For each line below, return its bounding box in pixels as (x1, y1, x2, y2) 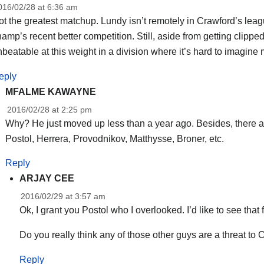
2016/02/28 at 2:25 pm (6, 104, 92, 114)
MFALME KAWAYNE (5, 86, 97, 97)
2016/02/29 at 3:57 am (21, 192, 106, 202)
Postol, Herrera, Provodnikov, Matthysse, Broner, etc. (5, 133, 225, 144)
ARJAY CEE (19, 173, 75, 184)
